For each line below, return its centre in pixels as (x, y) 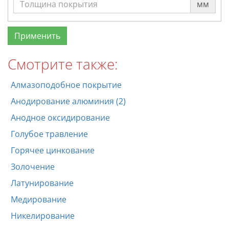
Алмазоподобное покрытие (66, 85)
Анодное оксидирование (60, 117)
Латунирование (42, 183)
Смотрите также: (63, 64)
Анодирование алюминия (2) (68, 101)
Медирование (39, 199)
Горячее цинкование (53, 150)
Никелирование (43, 215)
